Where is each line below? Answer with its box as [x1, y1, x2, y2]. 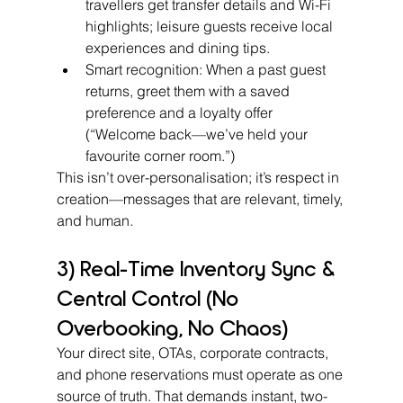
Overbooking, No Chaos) [56, 313, 288, 340]
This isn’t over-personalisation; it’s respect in [56, 167, 343, 186]
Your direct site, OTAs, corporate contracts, [56, 343, 332, 362]
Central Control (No [56, 283, 244, 310]
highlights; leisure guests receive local [85, 16, 336, 35]
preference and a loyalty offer [85, 103, 276, 121]
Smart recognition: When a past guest [85, 59, 329, 78]
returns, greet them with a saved [85, 81, 293, 100]
